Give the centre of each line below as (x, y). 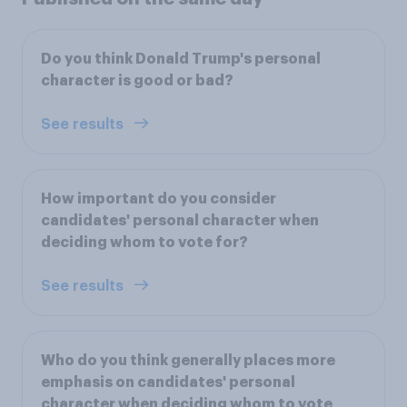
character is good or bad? (137, 80)
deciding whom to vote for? (144, 242)
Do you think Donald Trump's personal (181, 59)
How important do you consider (159, 199)
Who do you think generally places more (188, 360)
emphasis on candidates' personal (168, 382)
